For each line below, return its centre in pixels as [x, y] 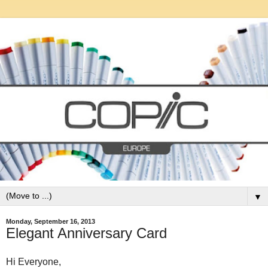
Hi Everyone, [33, 261]
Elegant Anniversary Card [86, 233]
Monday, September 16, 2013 [51, 222]
